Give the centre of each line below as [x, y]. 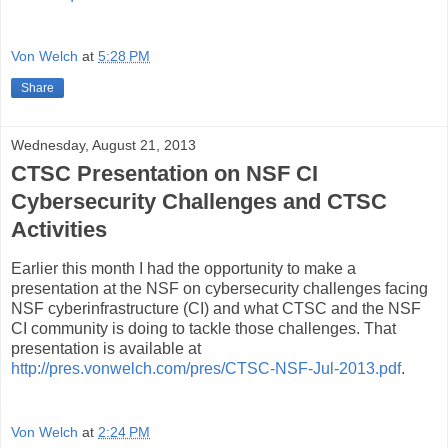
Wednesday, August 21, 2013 [103, 145]
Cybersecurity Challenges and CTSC [199, 202]
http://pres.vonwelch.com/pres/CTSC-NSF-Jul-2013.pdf [206, 368]
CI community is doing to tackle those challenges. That [203, 328]
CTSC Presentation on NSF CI [164, 174]
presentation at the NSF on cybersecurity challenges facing [219, 288]
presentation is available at [106, 348]
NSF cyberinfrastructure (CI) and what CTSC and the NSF [216, 308]
